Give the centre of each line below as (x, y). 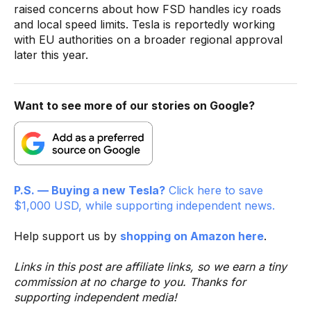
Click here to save (214, 190)
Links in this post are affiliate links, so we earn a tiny (150, 266)
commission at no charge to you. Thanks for (130, 281)
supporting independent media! (95, 297)
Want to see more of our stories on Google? (134, 105)
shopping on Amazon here (192, 236)
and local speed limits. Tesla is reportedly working (144, 24)
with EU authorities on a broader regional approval (148, 39)
